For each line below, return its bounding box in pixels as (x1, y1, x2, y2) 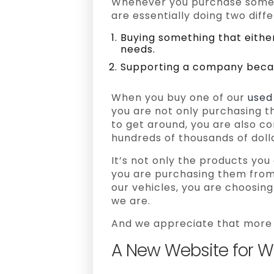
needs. (120, 42, 155, 56)
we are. (111, 194, 150, 208)
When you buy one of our (111, 91, 248, 105)
